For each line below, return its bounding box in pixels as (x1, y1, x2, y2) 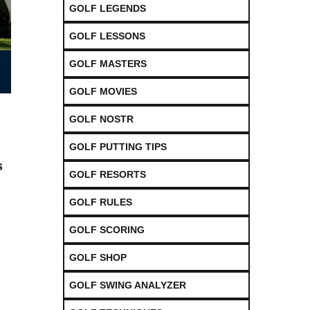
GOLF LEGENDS (69, 2, 146, 14)
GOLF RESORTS (69, 168, 146, 180)
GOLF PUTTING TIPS (69, 140, 167, 152)
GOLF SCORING (69, 224, 145, 235)
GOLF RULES (69, 196, 132, 208)
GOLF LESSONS (69, 30, 145, 42)
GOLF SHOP (69, 251, 127, 263)
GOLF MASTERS (69, 57, 147, 69)
